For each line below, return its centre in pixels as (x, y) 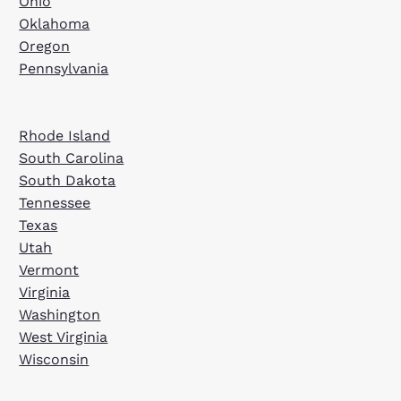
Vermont (49, 270)
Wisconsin (54, 359)
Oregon (45, 46)
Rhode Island (65, 136)
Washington (60, 315)
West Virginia (64, 337)
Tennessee (55, 203)
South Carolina (72, 158)
